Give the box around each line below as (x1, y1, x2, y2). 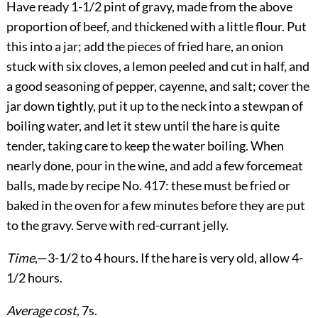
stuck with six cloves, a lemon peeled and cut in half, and (6, 58, 309, 75)
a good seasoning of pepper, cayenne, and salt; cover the (6, 78, 309, 94)
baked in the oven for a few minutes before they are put (6, 197, 305, 214)
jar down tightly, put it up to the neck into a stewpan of (6, 98, 303, 114)
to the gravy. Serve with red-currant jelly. (6, 217, 229, 234)
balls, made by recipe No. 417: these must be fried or (6, 177, 290, 194)
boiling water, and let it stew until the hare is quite (6, 118, 280, 134)
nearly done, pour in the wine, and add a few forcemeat (6, 158, 303, 174)
